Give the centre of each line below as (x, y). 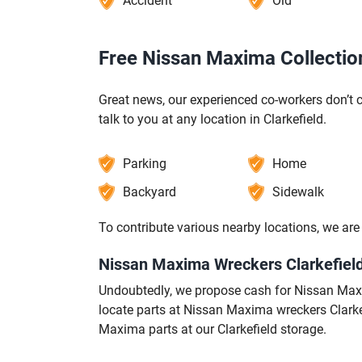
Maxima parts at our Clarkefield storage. (213, 330)
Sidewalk (298, 192)
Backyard (149, 192)
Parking (145, 164)
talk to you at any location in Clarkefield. (213, 120)
